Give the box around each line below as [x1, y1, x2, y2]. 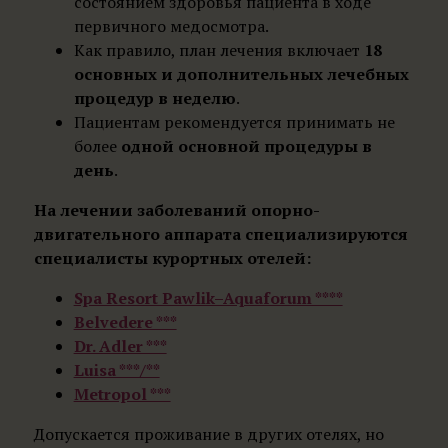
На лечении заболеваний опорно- [33, 198, 320, 221]
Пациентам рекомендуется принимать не [73, 110, 395, 133]
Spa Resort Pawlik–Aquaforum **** [73, 286, 343, 309]
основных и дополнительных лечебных [73, 62, 409, 85]
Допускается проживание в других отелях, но [33, 422, 384, 445]
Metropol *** [73, 382, 171, 405]
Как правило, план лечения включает [73, 38, 364, 61]
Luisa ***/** [73, 358, 160, 381]
